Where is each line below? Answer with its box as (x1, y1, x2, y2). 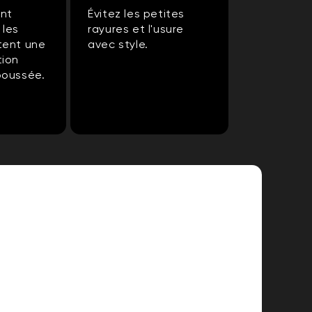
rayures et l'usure (88, 22, 184, 36)
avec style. (88, 38, 148, 52)
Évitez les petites (88, 7, 185, 21)
